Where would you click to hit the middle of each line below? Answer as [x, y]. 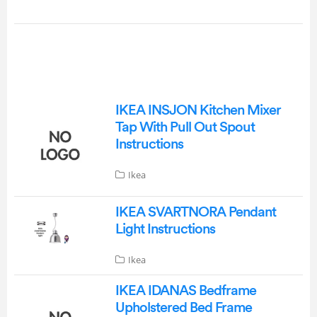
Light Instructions [165, 229]
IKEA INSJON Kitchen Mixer [198, 111]
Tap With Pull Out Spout [185, 128]
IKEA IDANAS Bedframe [185, 290]
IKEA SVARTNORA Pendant [195, 212]
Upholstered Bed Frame [183, 307]
